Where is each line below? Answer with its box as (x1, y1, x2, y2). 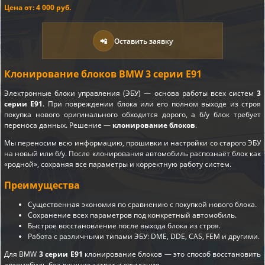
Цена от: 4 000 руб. (4, 2, 71, 13)
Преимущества (4, 178, 80, 192)
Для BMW (4, 248, 39, 259)
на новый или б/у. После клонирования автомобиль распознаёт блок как (4, 148, 261, 159)
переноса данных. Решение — (4, 120, 112, 131)
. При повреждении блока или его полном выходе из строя (43, 99, 261, 109)
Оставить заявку (114, 35, 173, 46)
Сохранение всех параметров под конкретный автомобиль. (28, 209, 237, 220)
